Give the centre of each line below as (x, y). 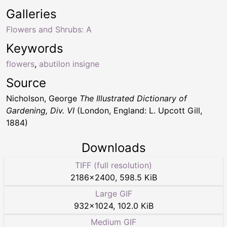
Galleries (31, 14)
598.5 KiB (138, 178)
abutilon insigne (69, 64)
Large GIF (113, 194)
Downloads (113, 148)
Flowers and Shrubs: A (49, 30)
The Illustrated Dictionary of (133, 99)
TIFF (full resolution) (113, 165)
